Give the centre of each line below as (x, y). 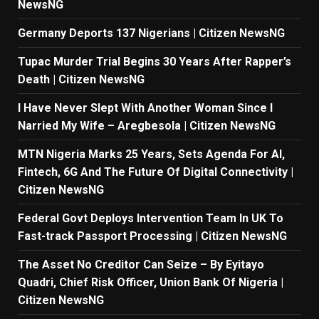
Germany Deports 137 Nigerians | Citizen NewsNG (151, 33)
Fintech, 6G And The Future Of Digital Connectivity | (156, 172)
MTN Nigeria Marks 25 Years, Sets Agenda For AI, (151, 155)
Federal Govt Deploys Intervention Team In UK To (151, 219)
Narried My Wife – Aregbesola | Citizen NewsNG (147, 126)
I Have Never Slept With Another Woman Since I (145, 108)
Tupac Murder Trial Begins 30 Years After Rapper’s (155, 62)
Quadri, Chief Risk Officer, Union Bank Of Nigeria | (151, 283)
